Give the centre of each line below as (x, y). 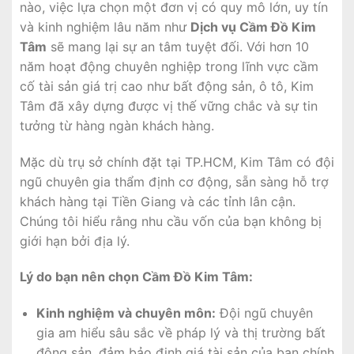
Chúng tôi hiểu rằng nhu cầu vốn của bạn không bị (171, 221)
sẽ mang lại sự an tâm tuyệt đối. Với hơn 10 (178, 46)
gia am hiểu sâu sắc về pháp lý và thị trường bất (181, 333)
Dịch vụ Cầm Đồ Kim (253, 26)
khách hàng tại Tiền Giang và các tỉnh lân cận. (158, 201)
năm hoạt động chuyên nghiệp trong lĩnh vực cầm (169, 66)
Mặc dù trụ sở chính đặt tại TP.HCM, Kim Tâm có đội (177, 162)
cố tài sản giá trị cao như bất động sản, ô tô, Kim (167, 86)
